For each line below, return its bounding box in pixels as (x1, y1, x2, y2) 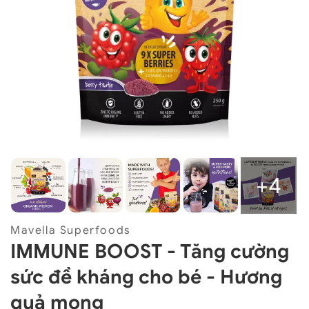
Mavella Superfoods (10, 223, 131, 237)
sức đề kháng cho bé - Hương (10, 264, 282, 289)
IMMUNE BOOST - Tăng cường (10, 239, 289, 263)
